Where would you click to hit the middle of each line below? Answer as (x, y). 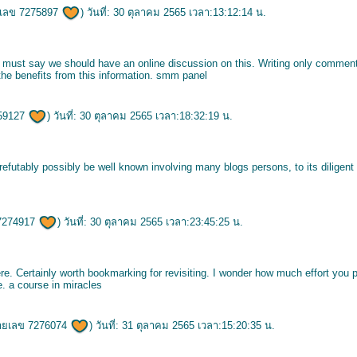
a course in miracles (55, 285)
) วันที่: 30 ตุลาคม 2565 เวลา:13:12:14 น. (173, 12)
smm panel (182, 75)
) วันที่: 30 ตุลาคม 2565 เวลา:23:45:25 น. (150, 222)
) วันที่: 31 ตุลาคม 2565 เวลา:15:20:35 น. (182, 326)
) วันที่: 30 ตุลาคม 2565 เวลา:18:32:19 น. (140, 116)
